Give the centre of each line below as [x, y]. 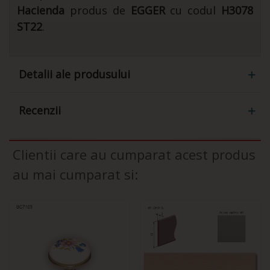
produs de [100, 11]
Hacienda [41, 11]
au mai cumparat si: [75, 174]
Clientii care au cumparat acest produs [134, 155]
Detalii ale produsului [74, 74]
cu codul [193, 11]
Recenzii [40, 111]
